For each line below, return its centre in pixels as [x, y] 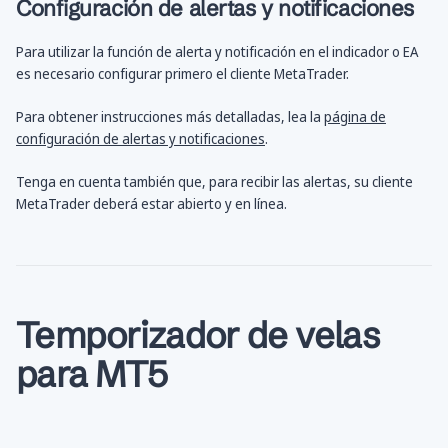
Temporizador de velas [197, 335]
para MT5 [92, 374]
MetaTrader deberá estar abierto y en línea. [151, 204]
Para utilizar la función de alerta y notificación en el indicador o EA [217, 52]
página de [355, 117]
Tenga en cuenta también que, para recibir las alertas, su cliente [214, 182]
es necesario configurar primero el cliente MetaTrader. [182, 74]
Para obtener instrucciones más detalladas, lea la [170, 117]
